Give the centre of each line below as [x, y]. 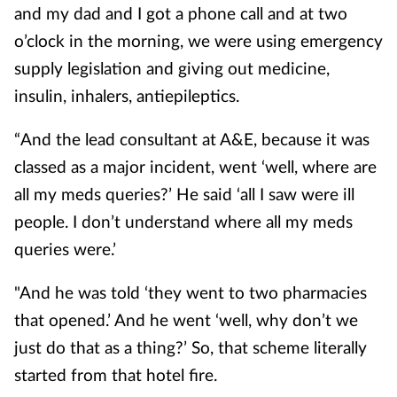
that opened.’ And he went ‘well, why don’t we [186, 319]
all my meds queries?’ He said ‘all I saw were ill [184, 194]
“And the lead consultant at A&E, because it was [192, 139]
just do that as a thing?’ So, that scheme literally [191, 347]
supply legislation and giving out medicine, [172, 68]
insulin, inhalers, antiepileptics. [127, 95]
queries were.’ [65, 249]
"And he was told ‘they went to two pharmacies [191, 292]
